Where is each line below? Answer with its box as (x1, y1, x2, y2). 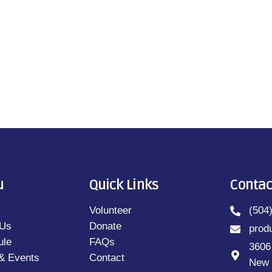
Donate (89, 220, 121, 233)
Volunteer (89, 205, 132, 217)
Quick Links (89, 177, 158, 194)
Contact (89, 252, 124, 264)
